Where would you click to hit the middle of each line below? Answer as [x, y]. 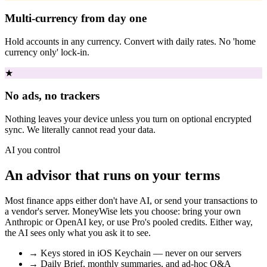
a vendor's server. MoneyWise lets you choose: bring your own [123, 211]
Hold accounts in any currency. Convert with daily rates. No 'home [130, 41]
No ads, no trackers [52, 96]
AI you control [32, 150]
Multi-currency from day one [76, 18]
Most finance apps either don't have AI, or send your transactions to [131, 201]
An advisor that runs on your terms [112, 176]
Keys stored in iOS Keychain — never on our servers [141, 253]
